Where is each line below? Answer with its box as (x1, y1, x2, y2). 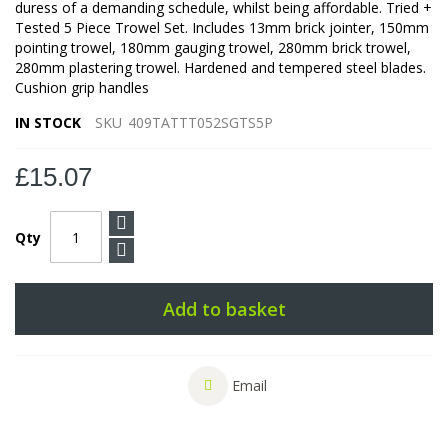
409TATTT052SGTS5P (128, 113, 273, 133)
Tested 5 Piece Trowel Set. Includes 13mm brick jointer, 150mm (15, 18, 429, 38)
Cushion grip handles (15, 78, 149, 98)
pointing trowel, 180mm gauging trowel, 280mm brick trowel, (15, 38, 411, 58)
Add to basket (162, 297, 286, 322)
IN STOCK (15, 113, 81, 133)
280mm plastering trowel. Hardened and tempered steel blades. (15, 58, 426, 78)
